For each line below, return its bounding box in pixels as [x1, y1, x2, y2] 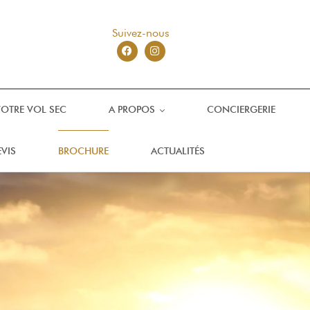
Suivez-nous [112, 26, 170, 39]
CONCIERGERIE [206, 104, 275, 115]
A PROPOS [108, 104, 155, 115]
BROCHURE [58, 145, 109, 156]
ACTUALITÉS [151, 145, 205, 156]
